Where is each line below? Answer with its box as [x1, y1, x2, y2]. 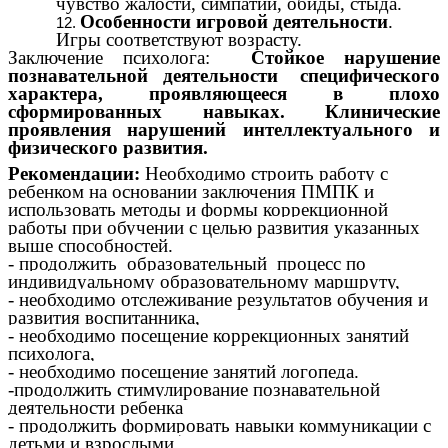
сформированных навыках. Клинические [8, 101, 440, 123]
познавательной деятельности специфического [8, 65, 440, 87]
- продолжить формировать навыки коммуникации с [8, 415, 431, 437]
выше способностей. [8, 235, 173, 257]
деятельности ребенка [8, 397, 183, 419]
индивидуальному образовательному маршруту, [8, 271, 400, 293]
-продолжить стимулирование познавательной [8, 379, 380, 401]
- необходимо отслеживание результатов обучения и [8, 289, 428, 311]
